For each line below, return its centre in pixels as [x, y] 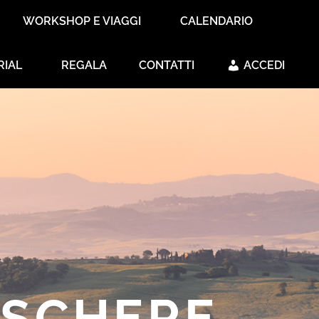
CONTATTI [167, 65]
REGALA [84, 65]
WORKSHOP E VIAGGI [82, 21]
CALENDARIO [216, 21]
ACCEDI [264, 65]
